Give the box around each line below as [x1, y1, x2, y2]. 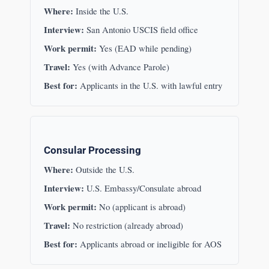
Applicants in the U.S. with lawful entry [77, 79, 222, 92]
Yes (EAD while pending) [96, 42, 192, 55]
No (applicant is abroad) [96, 201, 186, 213]
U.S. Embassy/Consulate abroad [83, 182, 201, 195]
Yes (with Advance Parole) [70, 61, 169, 73]
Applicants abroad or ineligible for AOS [77, 238, 222, 250]
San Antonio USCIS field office [83, 23, 198, 36]
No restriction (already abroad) [70, 219, 183, 232]
